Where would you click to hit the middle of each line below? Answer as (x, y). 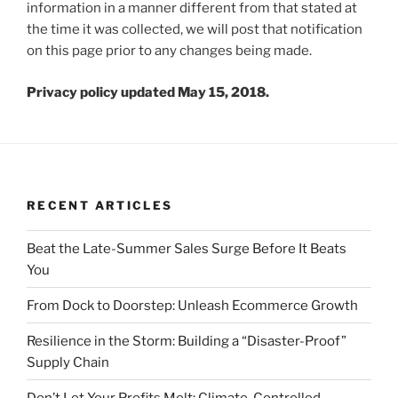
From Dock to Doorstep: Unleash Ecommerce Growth (192, 305)
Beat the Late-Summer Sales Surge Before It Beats (187, 248)
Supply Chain (68, 362)
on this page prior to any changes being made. (169, 51)
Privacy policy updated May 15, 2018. (148, 92)
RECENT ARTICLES (100, 205)
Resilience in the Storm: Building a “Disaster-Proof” (187, 341)
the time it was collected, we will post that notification (195, 29)
